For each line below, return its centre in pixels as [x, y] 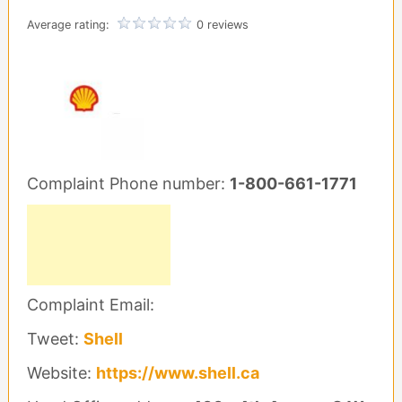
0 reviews [222, 25]
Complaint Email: [90, 305]
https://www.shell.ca [177, 373]
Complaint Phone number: [128, 184]
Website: [61, 373]
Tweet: [55, 339]
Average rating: [70, 25]
